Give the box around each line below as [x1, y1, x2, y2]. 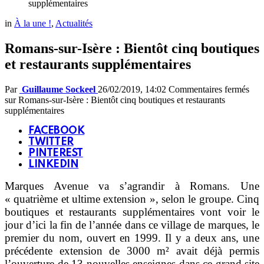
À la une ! [14, 18, 51, 29]
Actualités [55, 18, 93, 29]
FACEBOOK [28, 126, 85, 137]
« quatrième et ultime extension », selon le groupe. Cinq [5, 193, 259, 206]
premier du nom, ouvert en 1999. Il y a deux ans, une [5, 232, 259, 245]
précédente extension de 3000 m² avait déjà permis [5, 245, 259, 258]
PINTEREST [28, 148, 83, 159]
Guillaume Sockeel [22, 84, 95, 95]
